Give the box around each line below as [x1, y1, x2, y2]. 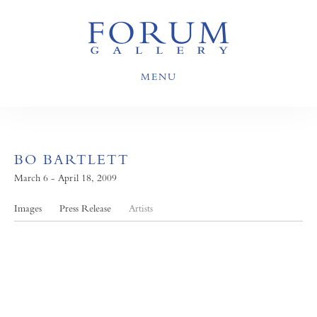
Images [14, 202, 42, 214]
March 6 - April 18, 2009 [14, 172, 117, 183]
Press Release [59, 202, 111, 214]
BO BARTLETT [14, 151, 129, 168]
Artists [129, 202, 153, 214]
